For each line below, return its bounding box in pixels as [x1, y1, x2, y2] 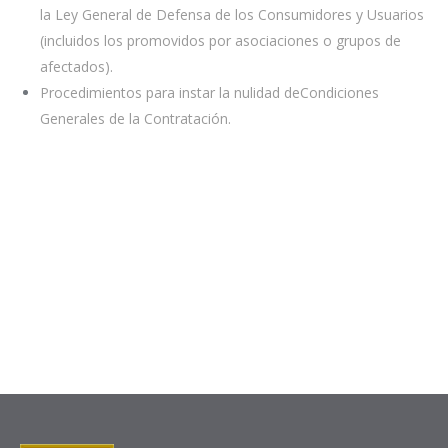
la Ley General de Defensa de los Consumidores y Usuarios [40, 5, 424, 24]
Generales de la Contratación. [40, 109, 231, 128]
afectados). [40, 57, 113, 76]
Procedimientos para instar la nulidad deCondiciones [40, 83, 379, 102]
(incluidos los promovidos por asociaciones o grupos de [40, 31, 401, 50]
